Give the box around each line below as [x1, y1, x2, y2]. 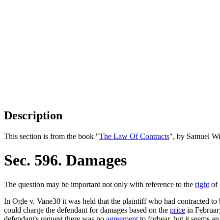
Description [4, 109, 62, 122]
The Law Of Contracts [99, 132, 169, 140]
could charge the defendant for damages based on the [4, 205, 170, 214]
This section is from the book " [4, 132, 99, 140]
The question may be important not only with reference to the [4, 180, 195, 189]
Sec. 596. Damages [4, 151, 127, 169]
